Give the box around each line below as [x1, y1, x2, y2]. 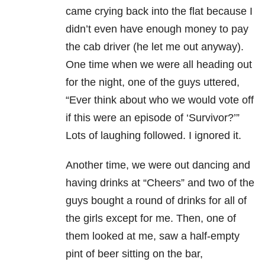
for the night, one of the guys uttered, [66, 76, 240, 89]
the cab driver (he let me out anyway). [66, 41, 244, 53]
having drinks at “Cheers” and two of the [66, 177, 254, 189]
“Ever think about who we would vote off [66, 94, 254, 106]
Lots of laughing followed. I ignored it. [66, 130, 241, 142]
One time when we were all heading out [66, 59, 252, 71]
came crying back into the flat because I [66, 5, 253, 18]
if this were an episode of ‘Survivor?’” [66, 112, 240, 124]
